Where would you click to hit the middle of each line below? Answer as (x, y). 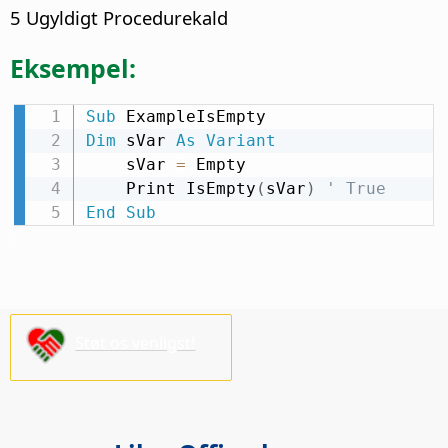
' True (355, 189)
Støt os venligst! (135, 343)
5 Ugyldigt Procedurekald (119, 18)
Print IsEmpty (190, 189)
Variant (240, 141)
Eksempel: (73, 68)
